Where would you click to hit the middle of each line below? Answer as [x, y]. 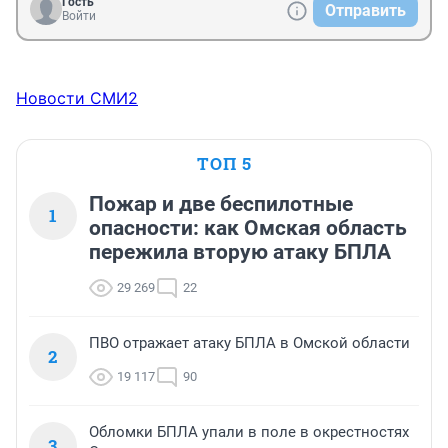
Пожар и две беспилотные [221, 204]
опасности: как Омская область [248, 228]
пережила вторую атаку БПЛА [240, 252]
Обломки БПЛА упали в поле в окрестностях [249, 432]
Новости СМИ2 [77, 98]
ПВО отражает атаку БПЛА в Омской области [249, 343]
